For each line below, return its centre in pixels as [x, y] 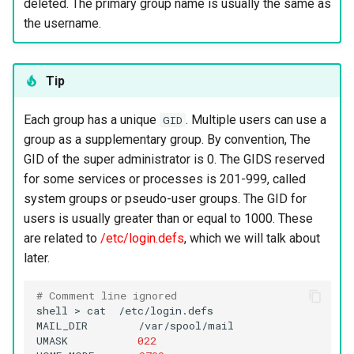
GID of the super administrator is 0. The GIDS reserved [174, 159]
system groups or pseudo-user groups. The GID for [165, 198]
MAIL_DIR [62, 326]
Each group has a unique [91, 119]
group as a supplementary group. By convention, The [167, 139]
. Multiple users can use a [256, 119]
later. [36, 258]
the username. [62, 23]
